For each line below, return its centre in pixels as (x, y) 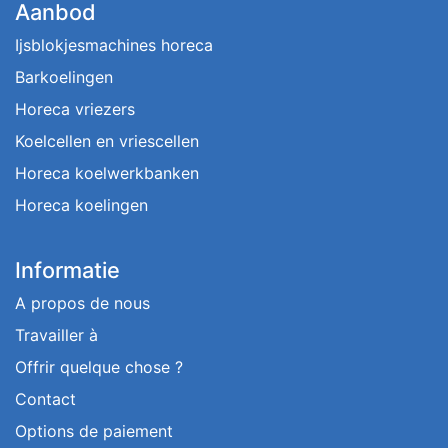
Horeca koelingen (81, 205)
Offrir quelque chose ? (99, 367)
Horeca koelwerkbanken (107, 173)
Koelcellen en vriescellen (107, 141)
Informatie (67, 270)
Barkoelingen (64, 77)
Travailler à (56, 335)
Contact (45, 399)
